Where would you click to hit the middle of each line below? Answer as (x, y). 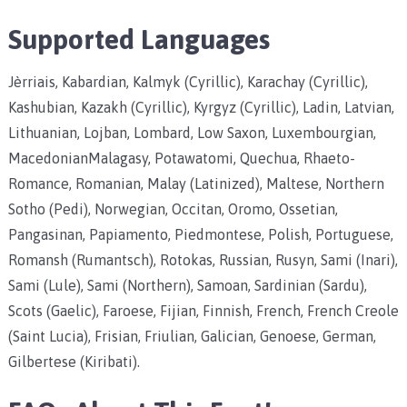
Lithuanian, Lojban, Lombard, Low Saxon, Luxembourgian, (192, 132)
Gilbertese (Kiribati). (74, 361)
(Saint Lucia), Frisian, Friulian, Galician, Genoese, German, (192, 336)
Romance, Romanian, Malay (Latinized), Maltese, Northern (196, 183)
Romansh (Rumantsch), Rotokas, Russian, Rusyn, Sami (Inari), (203, 259)
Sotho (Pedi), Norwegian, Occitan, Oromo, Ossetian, (173, 208)
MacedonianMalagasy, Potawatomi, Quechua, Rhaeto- (181, 158)
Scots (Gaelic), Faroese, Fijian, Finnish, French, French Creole (203, 310)
